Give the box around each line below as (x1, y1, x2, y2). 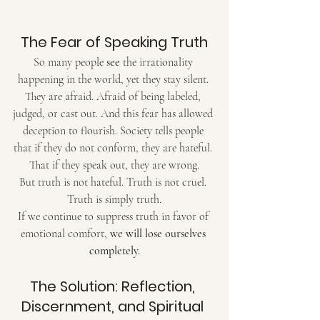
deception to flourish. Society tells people (22, 123, 206, 138)
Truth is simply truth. (67, 191, 161, 206)
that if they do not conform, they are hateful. (14, 140, 215, 155)
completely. (89, 243, 140, 258)
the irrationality (119, 54, 196, 69)
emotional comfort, (20, 226, 110, 241)
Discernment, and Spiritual (21, 296, 207, 316)
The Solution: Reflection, (30, 276, 199, 296)
